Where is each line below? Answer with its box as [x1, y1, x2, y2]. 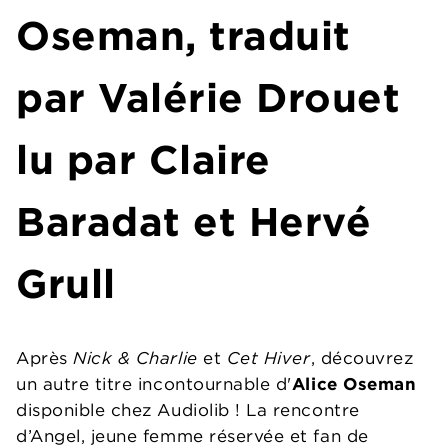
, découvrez [310, 347, 414, 370]
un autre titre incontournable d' [16, 373, 292, 396]
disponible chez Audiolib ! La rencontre [16, 399, 360, 422]
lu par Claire [16, 135, 271, 185]
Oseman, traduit [16, 11, 351, 61]
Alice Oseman [291, 373, 417, 396]
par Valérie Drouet [16, 73, 401, 123]
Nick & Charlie [73, 347, 198, 370]
